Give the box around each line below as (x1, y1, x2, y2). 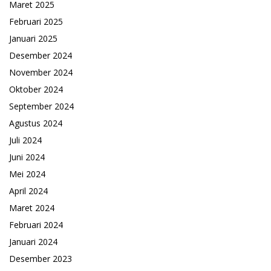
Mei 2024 (9, 168, 45, 180)
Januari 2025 (9, 33, 57, 45)
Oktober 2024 (9, 83, 63, 96)
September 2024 (9, 100, 74, 113)
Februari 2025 (9, 16, 63, 28)
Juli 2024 (9, 134, 42, 146)
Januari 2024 (9, 236, 57, 248)
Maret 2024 (9, 202, 54, 214)
